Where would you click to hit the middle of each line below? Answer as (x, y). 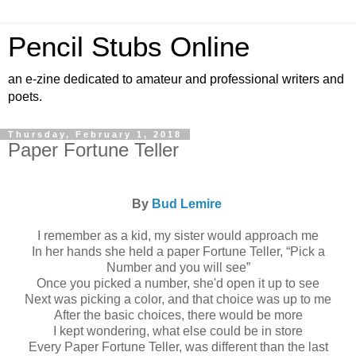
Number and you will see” (178, 267)
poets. (25, 97)
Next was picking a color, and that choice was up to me (178, 299)
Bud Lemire (188, 203)
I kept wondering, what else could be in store (178, 331)
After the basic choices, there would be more (178, 315)
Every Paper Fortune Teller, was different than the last (178, 346)
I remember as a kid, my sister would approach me (178, 235)
